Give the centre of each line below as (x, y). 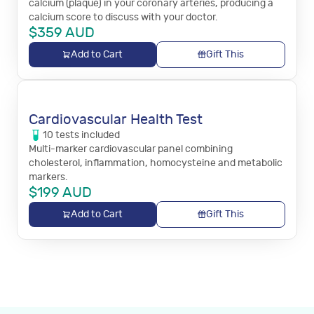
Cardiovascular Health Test (116, 120)
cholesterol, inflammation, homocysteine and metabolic (156, 163)
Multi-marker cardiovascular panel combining (131, 149)
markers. (48, 177)
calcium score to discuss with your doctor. (123, 17)
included (100, 135)
